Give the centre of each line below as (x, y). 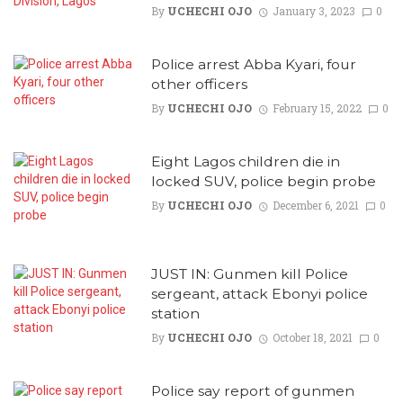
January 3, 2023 (313, 10)
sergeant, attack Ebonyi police (259, 294)
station (175, 314)
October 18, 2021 (312, 338)
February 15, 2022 (317, 108)
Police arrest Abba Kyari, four (253, 64)
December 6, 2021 (315, 206)
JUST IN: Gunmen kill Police (249, 274)
